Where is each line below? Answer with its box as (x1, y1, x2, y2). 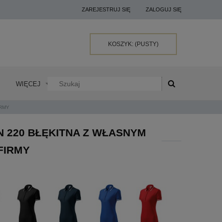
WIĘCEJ (16, 80, 41, 88)
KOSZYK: (108, 41, 134, 48)
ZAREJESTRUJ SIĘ (82, 6, 130, 12)
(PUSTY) (135, 41, 159, 48)
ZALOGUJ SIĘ (146, 6, 181, 12)
